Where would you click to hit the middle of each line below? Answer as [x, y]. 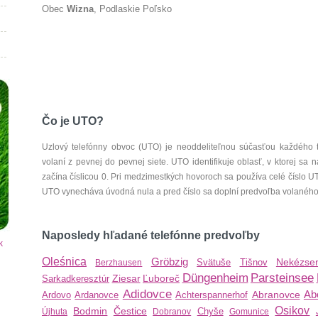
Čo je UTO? [73, 121]
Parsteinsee [282, 278]
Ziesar [126, 278]
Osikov [292, 311]
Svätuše [214, 262]
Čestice [130, 311]
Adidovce [147, 294]
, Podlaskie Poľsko [133, 9]
